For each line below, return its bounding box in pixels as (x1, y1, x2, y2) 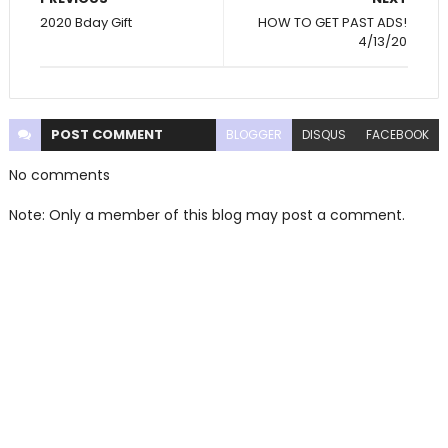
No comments (8, 165, 110, 186)
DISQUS (302, 126, 347, 144)
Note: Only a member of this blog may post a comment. (8, 205, 405, 226)
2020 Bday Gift (39, 13, 132, 33)
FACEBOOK (366, 126, 430, 144)
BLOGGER (226, 126, 283, 144)
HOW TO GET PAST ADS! (258, 13, 408, 33)
